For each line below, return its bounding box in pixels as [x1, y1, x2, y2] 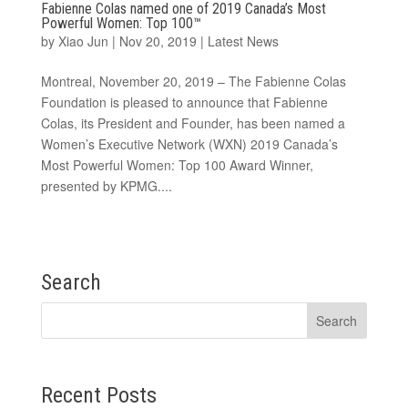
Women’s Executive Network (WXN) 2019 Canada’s [40, 134, 338, 153]
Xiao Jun [57, 31, 108, 50]
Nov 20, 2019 [118, 31, 197, 50]
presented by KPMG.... [40, 176, 172, 195]
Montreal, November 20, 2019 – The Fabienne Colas [40, 71, 346, 90]
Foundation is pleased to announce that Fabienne [40, 92, 328, 111]
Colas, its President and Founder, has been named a [40, 113, 345, 132]
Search [40, 269, 101, 295]
